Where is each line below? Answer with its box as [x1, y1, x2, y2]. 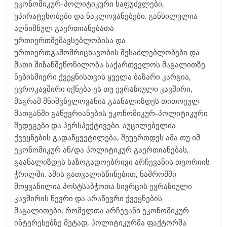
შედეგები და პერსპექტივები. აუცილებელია [14, 120, 176, 130]
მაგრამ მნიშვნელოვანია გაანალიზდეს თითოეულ [14, 95, 200, 106]
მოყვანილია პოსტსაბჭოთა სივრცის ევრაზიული [14, 180, 193, 191]
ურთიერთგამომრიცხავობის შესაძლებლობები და [14, 47, 200, 57]
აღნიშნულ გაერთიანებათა [14, 22, 115, 33]
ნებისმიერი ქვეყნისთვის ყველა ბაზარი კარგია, [14, 71, 192, 82]
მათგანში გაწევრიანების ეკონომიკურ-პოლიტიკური [14, 107, 208, 118]
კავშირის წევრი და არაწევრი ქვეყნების [14, 193, 163, 203]
